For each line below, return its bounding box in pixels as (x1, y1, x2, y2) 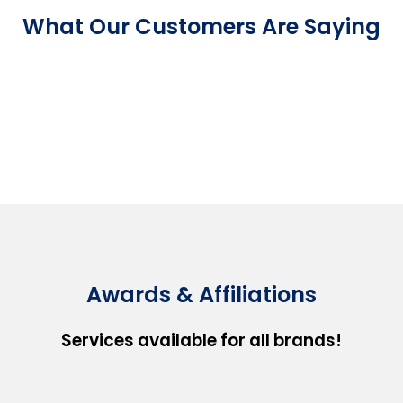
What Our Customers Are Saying (22, 11, 381, 41)
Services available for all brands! (61, 328, 342, 354)
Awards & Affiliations (86, 280, 317, 310)
